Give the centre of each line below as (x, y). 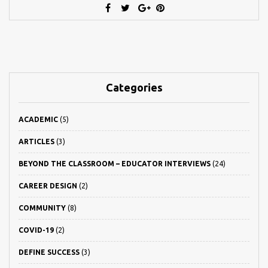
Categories (134, 87)
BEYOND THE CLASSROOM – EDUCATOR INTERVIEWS (115, 163)
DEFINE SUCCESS (49, 252)
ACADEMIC (38, 119)
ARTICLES (36, 141)
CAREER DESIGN (48, 185)
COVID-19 (36, 230)
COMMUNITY (42, 208)
